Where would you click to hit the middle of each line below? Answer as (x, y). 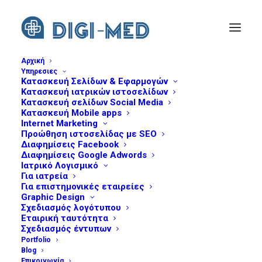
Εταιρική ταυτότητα (65, 218)
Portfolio (36, 240)
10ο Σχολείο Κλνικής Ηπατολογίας (146, 100)
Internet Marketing (59, 123)
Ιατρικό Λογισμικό (60, 166)
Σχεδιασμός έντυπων (66, 229)
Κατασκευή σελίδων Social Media (92, 102)
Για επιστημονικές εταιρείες (83, 187)
